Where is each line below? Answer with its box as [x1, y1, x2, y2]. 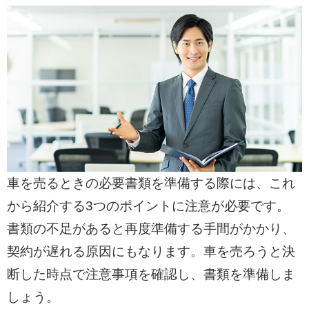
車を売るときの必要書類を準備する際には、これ [6, 176, 295, 191]
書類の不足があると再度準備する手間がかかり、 [6, 221, 295, 237]
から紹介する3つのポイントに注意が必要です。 [6, 199, 290, 214]
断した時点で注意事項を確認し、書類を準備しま [6, 267, 295, 282]
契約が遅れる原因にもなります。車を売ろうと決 [6, 244, 295, 259]
